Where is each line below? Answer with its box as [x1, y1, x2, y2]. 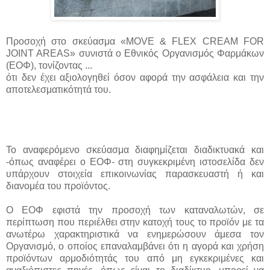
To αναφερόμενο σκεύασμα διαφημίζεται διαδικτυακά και [6, 144, 264, 155]
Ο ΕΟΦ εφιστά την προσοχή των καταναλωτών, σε [6, 204, 264, 215]
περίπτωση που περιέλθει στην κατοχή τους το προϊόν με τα [6, 216, 264, 227]
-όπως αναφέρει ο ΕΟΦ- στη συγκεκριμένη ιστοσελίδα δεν [6, 156, 264, 167]
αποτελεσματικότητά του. [6, 84, 113, 95]
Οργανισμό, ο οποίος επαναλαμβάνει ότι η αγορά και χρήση [6, 240, 264, 251]
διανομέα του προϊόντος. [6, 180, 110, 191]
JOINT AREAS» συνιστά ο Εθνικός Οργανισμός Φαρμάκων [6, 48, 264, 58]
